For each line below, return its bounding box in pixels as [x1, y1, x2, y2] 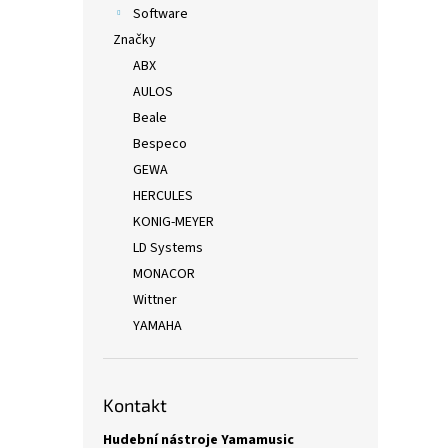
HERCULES [133, 186, 193, 206]
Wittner [133, 290, 177, 310]
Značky [113, 30, 156, 50]
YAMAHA [133, 316, 182, 336]
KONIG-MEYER [133, 212, 214, 232]
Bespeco [133, 134, 187, 154]
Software [133, 4, 188, 24]
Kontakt [103, 394, 167, 416]
